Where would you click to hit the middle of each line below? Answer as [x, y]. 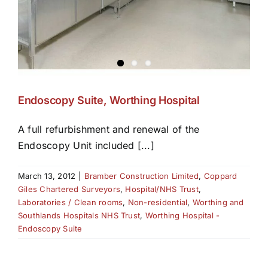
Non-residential [158, 202]
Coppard [220, 176]
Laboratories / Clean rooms [71, 202]
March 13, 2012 [47, 176]
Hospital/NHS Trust [162, 189]
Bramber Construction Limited [141, 176]
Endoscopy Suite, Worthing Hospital [109, 100]
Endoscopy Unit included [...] [86, 145]
